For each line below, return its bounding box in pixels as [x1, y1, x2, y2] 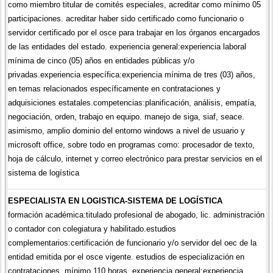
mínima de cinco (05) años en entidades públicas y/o [7, 56, 194, 66]
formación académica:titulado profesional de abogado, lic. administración [7, 210, 264, 219]
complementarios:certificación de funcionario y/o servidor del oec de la [7, 238, 257, 247]
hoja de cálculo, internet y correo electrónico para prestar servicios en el [7, 154, 262, 164]
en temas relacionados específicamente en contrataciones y [7, 84, 221, 94]
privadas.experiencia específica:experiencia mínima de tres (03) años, [7, 70, 255, 80]
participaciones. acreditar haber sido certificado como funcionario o [7, 14, 244, 24]
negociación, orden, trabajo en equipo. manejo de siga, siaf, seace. [7, 112, 244, 122]
